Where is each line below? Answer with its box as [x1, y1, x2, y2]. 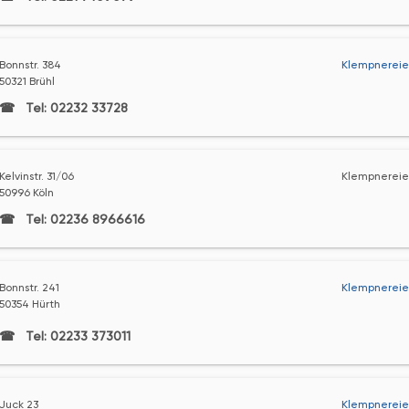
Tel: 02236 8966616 [21, 212, 145, 226]
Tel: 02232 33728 [21, 100, 128, 115]
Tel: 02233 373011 [21, 329, 131, 343]
